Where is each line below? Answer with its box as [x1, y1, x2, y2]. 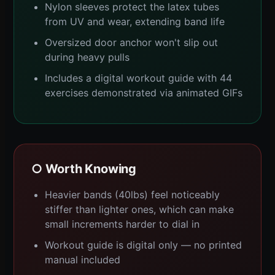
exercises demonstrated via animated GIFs [45, 86, 242, 99]
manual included [45, 253, 120, 266]
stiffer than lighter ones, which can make [45, 203, 234, 215]
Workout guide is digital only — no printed [45, 238, 242, 251]
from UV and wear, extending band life [45, 15, 225, 28]
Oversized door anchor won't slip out [45, 36, 218, 48]
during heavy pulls [45, 50, 130, 63]
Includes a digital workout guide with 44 [45, 71, 232, 84]
